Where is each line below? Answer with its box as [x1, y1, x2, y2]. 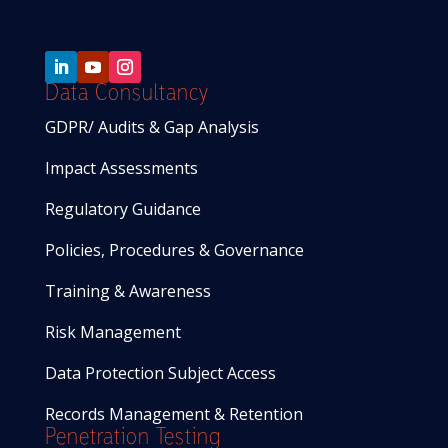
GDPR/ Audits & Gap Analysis [44, 116, 259, 139]
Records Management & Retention [44, 403, 303, 426]
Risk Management [44, 321, 181, 344]
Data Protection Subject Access [44, 362, 276, 385]
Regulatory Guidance [44, 198, 201, 221]
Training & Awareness [44, 280, 211, 303]
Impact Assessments [44, 157, 198, 180]
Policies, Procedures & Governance [44, 239, 304, 262]
